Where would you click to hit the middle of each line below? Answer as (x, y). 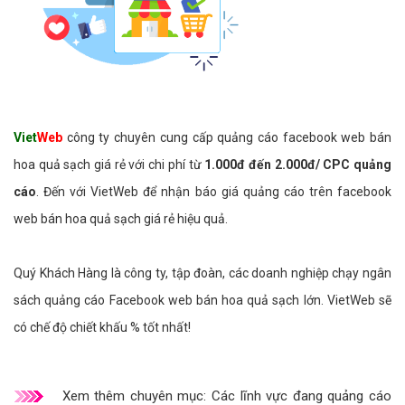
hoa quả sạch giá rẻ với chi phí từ (109, 164)
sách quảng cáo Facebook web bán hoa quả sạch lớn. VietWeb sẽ (202, 300)
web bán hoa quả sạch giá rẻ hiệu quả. (121, 218)
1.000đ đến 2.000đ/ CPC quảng (298, 164)
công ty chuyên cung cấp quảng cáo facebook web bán (227, 137)
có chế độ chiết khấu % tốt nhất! (102, 327)
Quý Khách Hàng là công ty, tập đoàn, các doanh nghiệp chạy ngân (202, 273)
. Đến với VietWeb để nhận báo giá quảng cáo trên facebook (214, 191)
